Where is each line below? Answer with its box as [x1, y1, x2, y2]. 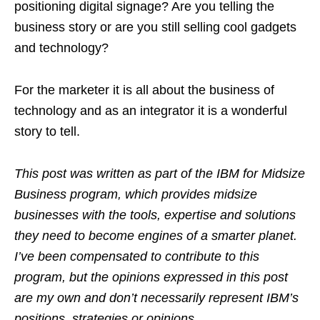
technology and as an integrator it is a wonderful [14, 104, 287, 118]
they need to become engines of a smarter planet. [14, 229, 297, 243]
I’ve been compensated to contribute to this [14, 249, 259, 264]
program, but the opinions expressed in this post [14, 270, 288, 284]
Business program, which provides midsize [14, 187, 257, 201]
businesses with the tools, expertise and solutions [14, 208, 296, 222]
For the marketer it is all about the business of [14, 83, 274, 97]
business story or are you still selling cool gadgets [14, 20, 296, 34]
